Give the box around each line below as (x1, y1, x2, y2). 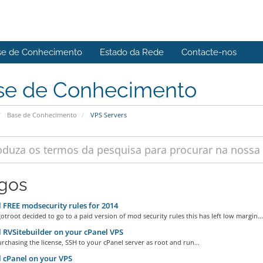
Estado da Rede (100, 47, 164, 58)
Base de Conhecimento (6, 110, 77, 119)
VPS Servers (88, 110, 127, 119)
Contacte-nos (181, 47, 237, 58)
